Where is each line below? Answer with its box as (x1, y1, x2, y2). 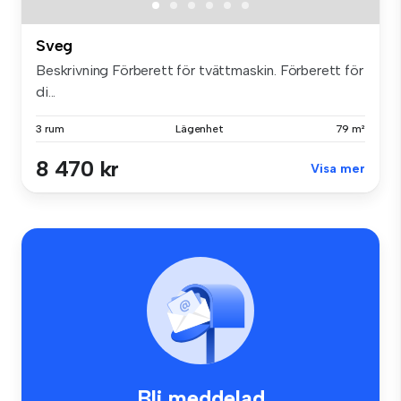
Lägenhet (175, 123, 225, 136)
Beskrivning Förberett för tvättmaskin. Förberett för (36, 62, 363, 80)
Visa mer (311, 161, 365, 177)
